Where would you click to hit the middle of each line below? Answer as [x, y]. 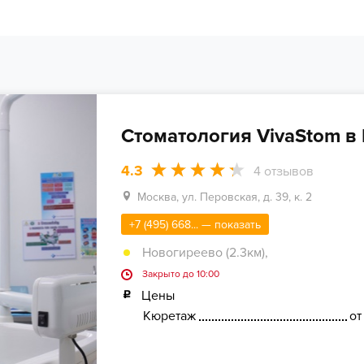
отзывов [287, 171]
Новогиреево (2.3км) [203, 253]
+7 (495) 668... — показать [195, 225]
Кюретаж [169, 316]
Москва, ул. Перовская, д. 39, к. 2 [224, 197]
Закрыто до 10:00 [180, 275]
